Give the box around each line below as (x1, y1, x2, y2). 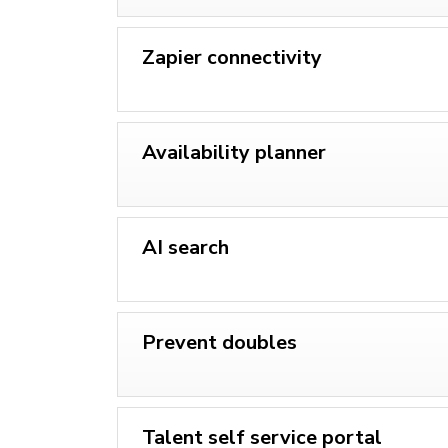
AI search (142, 233, 229, 261)
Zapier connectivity (142, 43, 322, 71)
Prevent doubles (142, 328, 297, 356)
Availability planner (142, 138, 326, 166)
